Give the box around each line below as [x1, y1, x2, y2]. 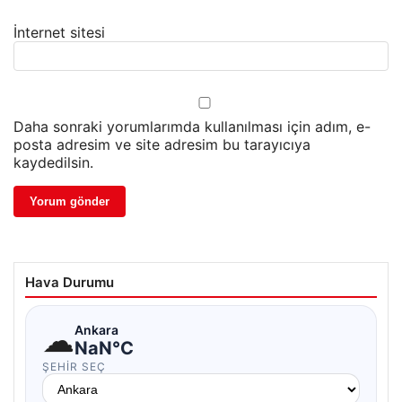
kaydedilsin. [13, 153, 93, 172]
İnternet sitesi [13, 23, 105, 42]
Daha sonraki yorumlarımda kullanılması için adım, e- [13, 118, 371, 136]
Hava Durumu [25, 274, 114, 292]
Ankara [74, 321, 118, 337]
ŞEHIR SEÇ [42, 360, 106, 374]
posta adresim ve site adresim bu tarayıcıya [13, 135, 310, 154]
